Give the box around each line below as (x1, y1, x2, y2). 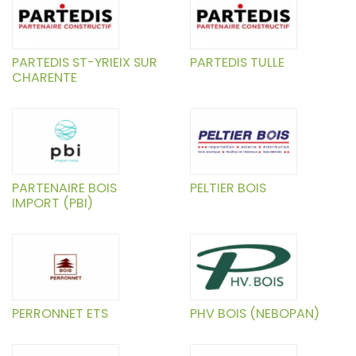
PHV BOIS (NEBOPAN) (190, 304, 319, 323)
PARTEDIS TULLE (190, 53, 284, 72)
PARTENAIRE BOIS (12, 179, 117, 198)
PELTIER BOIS (190, 179, 266, 198)
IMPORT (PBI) (12, 194, 93, 213)
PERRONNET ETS (12, 304, 108, 323)
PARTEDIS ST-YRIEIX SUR (12, 53, 157, 72)
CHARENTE (12, 68, 77, 87)
